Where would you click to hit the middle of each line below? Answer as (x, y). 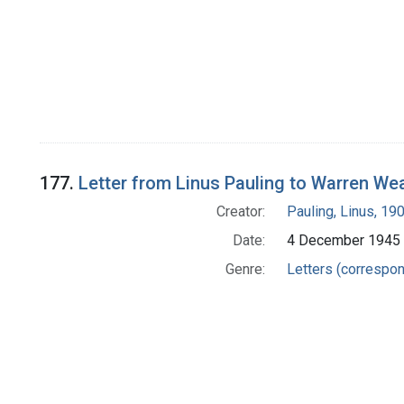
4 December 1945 (343, 241)
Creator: (240, 212)
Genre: (245, 270)
